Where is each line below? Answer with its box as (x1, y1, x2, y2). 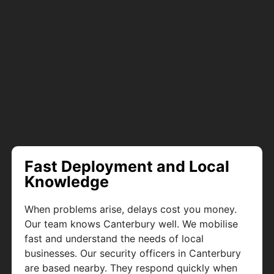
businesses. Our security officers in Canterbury (24, 247, 242, 260)
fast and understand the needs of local (24, 232, 204, 245)
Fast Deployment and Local (24, 157, 230, 176)
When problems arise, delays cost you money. (24, 203, 237, 216)
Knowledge (24, 172, 109, 191)
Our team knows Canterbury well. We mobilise (24, 218, 239, 231)
